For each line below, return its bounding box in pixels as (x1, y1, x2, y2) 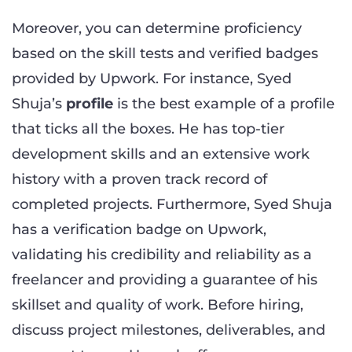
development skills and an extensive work (12, 145, 310, 163)
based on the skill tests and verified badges (12, 44, 318, 62)
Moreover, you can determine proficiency (12, 19, 302, 37)
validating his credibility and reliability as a (12, 245, 312, 263)
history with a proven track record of (12, 170, 267, 188)
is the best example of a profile (113, 94, 335, 112)
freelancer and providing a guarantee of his (12, 270, 317, 288)
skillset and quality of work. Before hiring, (12, 295, 303, 313)
